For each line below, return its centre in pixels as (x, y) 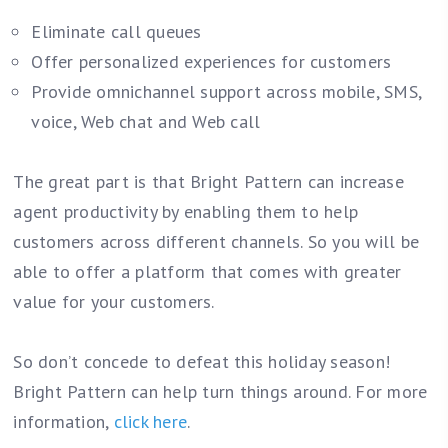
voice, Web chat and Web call (146, 122)
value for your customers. (114, 302)
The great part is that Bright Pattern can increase (208, 182)
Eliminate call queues (116, 32)
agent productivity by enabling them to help (186, 212)
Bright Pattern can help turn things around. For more (220, 392)
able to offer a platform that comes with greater (207, 272)
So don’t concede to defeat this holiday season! (202, 362)
